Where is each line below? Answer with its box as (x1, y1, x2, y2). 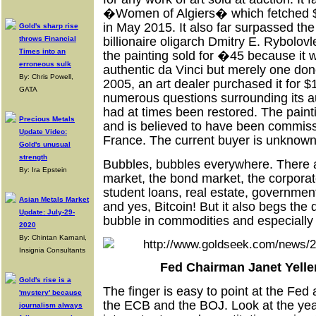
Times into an (19, 47, 66, 55)
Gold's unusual (19, 140, 71, 148)
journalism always (19, 301, 83, 309)
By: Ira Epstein (19, 166, 67, 174)
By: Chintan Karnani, (19, 233, 87, 241)
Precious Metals (19, 115, 75, 123)
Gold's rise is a (19, 276, 71, 284)
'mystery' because (19, 288, 82, 296)
